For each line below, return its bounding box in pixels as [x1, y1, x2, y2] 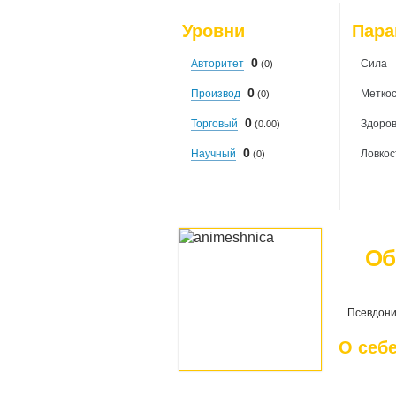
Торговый [191, 118, 238, 130]
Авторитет [191, 57, 244, 70]
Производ [191, 88, 240, 100]
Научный [191, 148, 236, 160]
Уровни [182, 21, 245, 41]
